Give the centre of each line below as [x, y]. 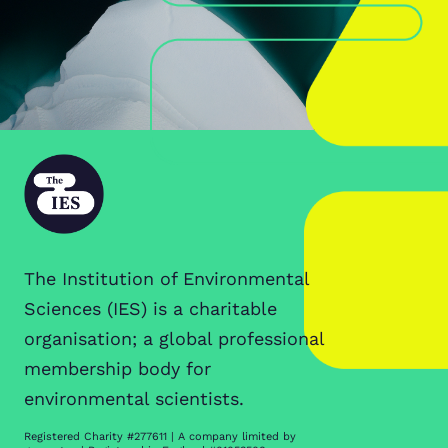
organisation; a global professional [174, 338]
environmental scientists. [134, 398]
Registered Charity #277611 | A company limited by [160, 436]
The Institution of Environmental [166, 278]
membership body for [117, 368]
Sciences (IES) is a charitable [150, 308]
